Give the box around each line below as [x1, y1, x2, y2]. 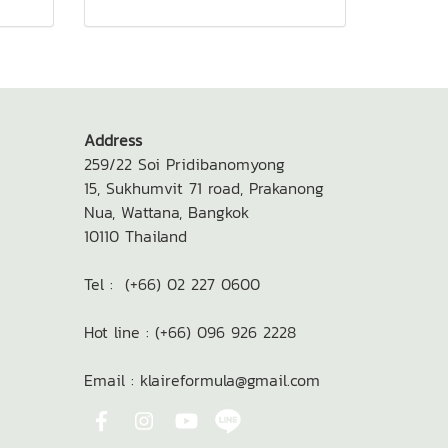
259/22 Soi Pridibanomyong [83, 151, 285, 176]
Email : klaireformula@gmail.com [83, 367, 320, 392]
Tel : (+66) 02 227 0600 [83, 271, 302, 296]
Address [83, 127, 142, 152]
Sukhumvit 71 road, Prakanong [105, 175, 324, 200]
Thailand [124, 223, 187, 248]
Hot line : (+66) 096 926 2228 [83, 319, 296, 344]
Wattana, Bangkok [120, 199, 249, 224]
